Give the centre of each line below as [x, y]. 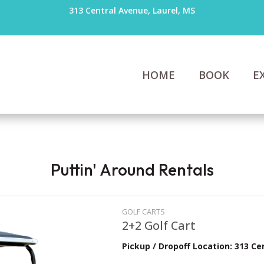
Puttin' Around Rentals [132, 169]
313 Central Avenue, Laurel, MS [132, 10]
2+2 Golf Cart [159, 225]
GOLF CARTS [143, 212]
